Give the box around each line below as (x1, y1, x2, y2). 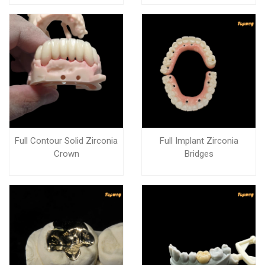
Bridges (184, 148, 214, 159)
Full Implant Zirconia (159, 135, 238, 146)
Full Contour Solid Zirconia (15, 135, 118, 146)
